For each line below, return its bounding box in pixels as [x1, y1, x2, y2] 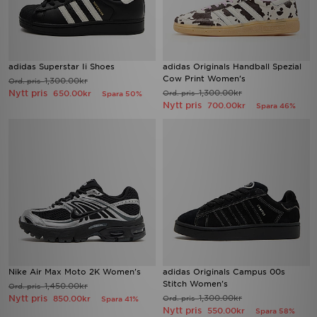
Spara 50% [102, 89, 142, 98]
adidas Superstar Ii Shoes [8, 62, 115, 71]
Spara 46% [256, 101, 296, 110]
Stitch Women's [163, 279, 228, 289]
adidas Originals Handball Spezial [163, 62, 301, 71]
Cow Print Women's [163, 74, 246, 83]
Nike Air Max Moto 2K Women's [8, 267, 141, 277]
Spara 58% [255, 306, 295, 315]
